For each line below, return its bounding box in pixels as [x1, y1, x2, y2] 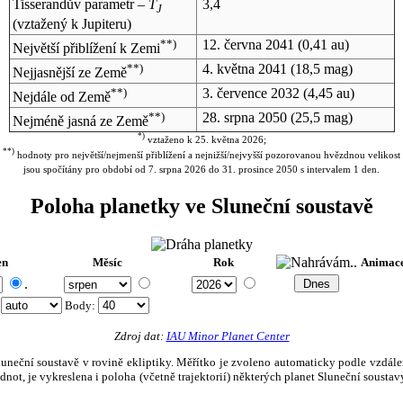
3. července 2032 [201, 85, 300, 101]
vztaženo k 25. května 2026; [144, 134, 266, 146]
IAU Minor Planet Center [166, 328, 290, 343]
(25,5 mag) [286, 109, 353, 125]
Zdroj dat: [113, 328, 166, 343]
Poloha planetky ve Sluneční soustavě [30, 194, 373, 218]
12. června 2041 [201, 36, 294, 52]
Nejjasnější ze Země [12, 65, 127, 81]
